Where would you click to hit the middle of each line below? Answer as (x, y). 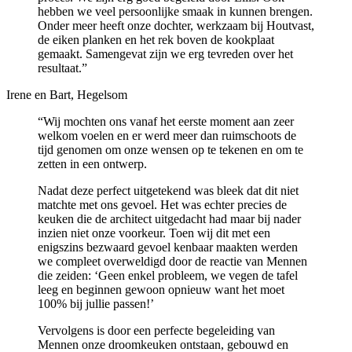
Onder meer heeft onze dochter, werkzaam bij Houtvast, (176, 25)
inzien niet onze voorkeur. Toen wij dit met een (154, 233)
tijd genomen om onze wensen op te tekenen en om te (170, 149)
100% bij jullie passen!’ (96, 303)
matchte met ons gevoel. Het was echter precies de (162, 204)
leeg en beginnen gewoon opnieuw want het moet (161, 289)
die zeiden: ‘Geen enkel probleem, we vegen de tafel (168, 275)
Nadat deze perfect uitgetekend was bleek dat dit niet (168, 190)
